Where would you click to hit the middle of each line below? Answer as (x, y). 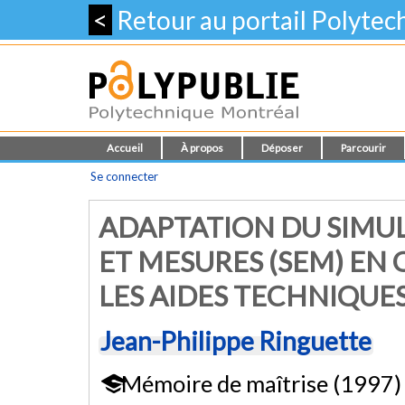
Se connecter (124, 176)
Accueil (125, 148)
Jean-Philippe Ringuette (236, 341)
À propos (202, 148)
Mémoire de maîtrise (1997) (259, 383)
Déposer (282, 148)
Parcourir (363, 148)
